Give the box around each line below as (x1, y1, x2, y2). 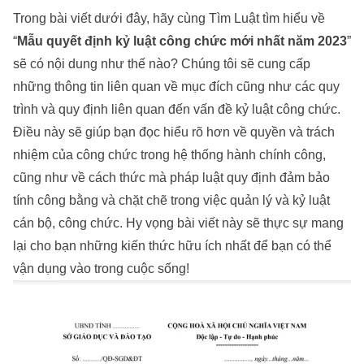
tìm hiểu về (259, 11, 325, 25)
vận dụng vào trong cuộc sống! (13, 261, 189, 275)
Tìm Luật (209, 11, 259, 25)
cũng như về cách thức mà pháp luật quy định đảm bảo (13, 170, 330, 184)
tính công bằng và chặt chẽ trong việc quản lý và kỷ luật (13, 193, 330, 207)
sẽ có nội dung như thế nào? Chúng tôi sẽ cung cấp (13, 56, 310, 71)
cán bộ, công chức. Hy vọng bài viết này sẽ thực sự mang (13, 215, 344, 230)
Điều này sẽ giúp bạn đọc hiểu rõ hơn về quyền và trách (13, 124, 335, 139)
